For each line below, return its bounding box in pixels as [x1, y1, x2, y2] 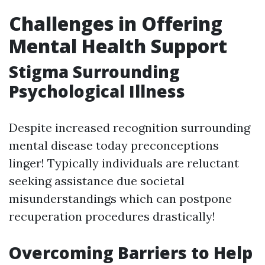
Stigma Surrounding [9, 60, 180, 83]
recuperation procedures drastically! [9, 209, 215, 224]
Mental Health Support [9, 33, 227, 59]
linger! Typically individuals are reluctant [9, 156, 239, 170]
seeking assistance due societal [9, 173, 185, 188]
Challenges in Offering [9, 11, 222, 36]
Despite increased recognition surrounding [9, 120, 250, 135]
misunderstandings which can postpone [9, 191, 232, 206]
